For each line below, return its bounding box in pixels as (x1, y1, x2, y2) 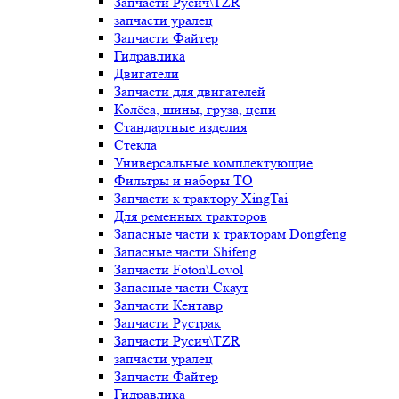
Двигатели (114, 65, 179, 82)
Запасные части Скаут (114, 279, 248, 296)
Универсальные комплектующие (114, 154, 313, 171)
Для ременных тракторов (114, 208, 267, 224)
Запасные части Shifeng (114, 243, 256, 260)
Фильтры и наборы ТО (114, 172, 253, 189)
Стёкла (114, 136, 157, 153)
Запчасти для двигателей (114, 83, 265, 100)
